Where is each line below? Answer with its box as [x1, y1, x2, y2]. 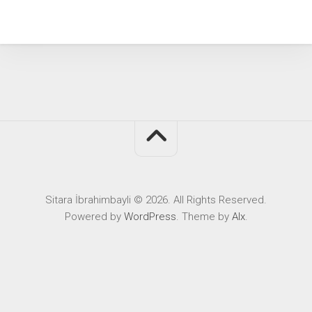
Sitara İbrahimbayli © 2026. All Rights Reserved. [45, 193, 267, 206]
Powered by [64, 210, 124, 223]
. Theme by [175, 210, 232, 223]
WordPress [123, 210, 176, 223]
